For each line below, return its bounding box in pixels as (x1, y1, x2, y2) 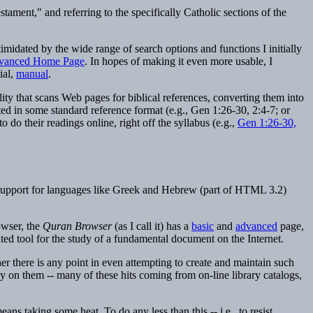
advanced (235, 219, 277, 232)
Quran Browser (43, 219, 112, 232)
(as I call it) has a (112, 219, 191, 232)
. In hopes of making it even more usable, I (85, 55, 272, 68)
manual (16, 68, 48, 80)
